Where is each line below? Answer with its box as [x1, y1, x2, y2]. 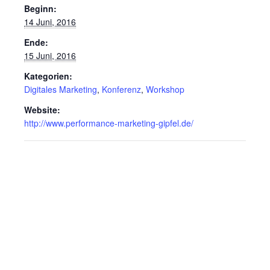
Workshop [146, 83, 184, 95]
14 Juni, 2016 [24, 16, 76, 28]
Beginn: [24, 2, 57, 14]
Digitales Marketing [24, 83, 97, 95]
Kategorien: [24, 70, 72, 82]
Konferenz [102, 83, 141, 95]
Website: [24, 104, 60, 116]
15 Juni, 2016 [24, 49, 76, 61]
